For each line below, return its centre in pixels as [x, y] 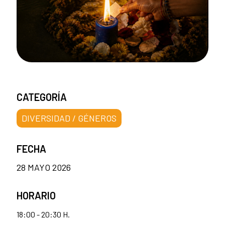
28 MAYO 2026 [44, 167]
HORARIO [36, 196]
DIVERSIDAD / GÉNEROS [69, 118]
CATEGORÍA [42, 97]
